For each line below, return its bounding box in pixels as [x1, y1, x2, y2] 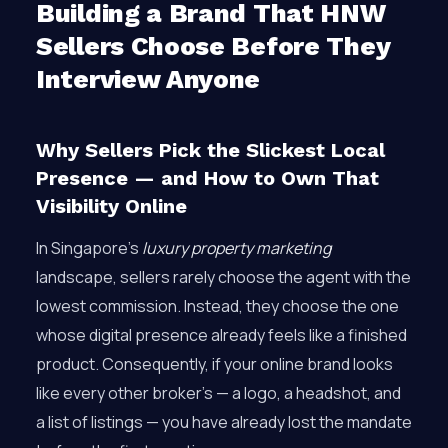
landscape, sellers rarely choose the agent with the [36, 266, 411, 288]
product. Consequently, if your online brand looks [36, 353, 393, 375]
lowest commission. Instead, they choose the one [36, 295, 399, 317]
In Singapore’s [36, 237, 142, 259]
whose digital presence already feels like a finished [36, 324, 407, 346]
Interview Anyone [36, 64, 261, 94]
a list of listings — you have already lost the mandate [36, 411, 412, 433]
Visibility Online [36, 194, 187, 218]
